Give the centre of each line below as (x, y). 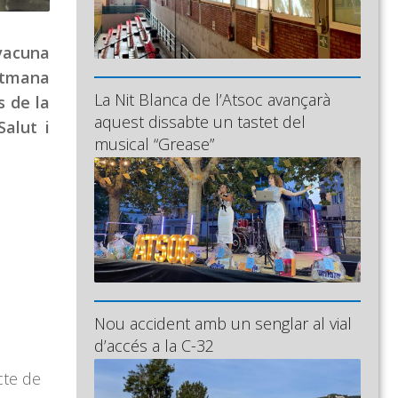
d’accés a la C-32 (154, 346)
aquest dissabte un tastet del (200, 122)
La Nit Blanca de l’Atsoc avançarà (212, 100)
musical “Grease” (154, 144)
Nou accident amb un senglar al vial (223, 324)
